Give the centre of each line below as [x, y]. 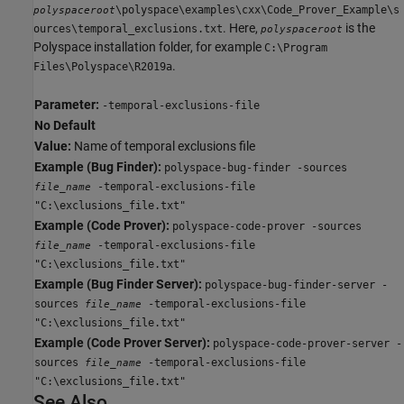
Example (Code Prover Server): [122, 343]
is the [359, 28]
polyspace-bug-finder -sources [256, 168]
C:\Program [296, 48]
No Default [65, 125]
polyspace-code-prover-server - [308, 344]
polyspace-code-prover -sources [267, 226]
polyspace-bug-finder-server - [296, 285]
